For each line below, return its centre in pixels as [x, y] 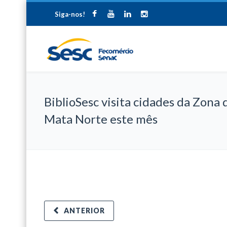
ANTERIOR [84, 211]
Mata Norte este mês [101, 119]
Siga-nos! [70, 14]
